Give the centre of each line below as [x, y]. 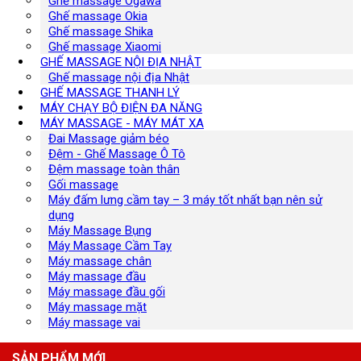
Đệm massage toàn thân [114, 170]
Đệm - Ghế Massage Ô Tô [117, 154]
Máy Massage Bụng [100, 231]
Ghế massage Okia [98, 17]
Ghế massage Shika [101, 32]
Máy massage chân [100, 261]
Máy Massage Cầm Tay [110, 246]
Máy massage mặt [98, 307]
